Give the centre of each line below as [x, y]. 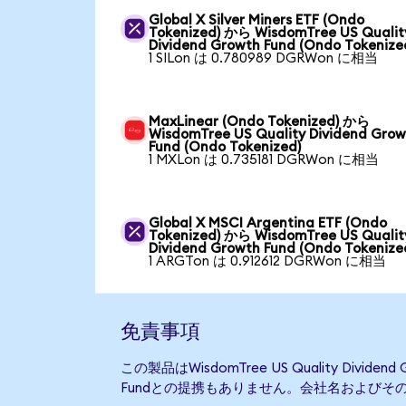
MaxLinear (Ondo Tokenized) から [260, 121]
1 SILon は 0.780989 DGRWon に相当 [264, 58]
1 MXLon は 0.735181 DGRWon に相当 [264, 159]
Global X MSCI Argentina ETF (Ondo [268, 223]
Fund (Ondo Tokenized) [225, 147]
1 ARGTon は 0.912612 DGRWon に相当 [268, 261]
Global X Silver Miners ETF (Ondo [257, 20]
